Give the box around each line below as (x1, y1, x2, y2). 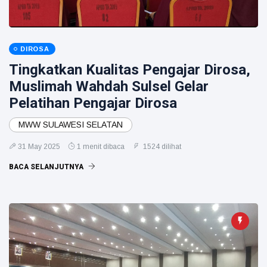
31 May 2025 (18, 142, 60, 151)
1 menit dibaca (77, 142, 125, 151)
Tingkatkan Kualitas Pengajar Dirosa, (9, 61, 250, 78)
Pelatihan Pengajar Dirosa (9, 95, 177, 111)
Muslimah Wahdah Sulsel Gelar (9, 78, 209, 95)
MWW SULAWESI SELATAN (18, 120, 123, 129)
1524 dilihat (141, 142, 181, 151)
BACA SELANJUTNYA (9, 163, 85, 171)
